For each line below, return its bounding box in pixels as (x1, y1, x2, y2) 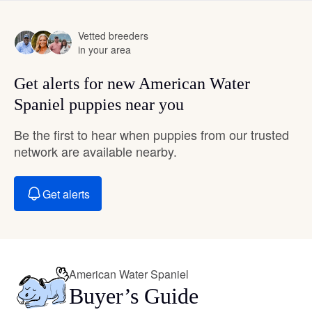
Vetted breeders (78, 29, 148, 43)
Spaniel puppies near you (14, 95, 184, 114)
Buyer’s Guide (69, 283, 198, 309)
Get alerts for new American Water (14, 75, 250, 93)
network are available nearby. (14, 142, 177, 161)
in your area (78, 42, 131, 57)
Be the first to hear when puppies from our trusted (14, 125, 289, 144)
